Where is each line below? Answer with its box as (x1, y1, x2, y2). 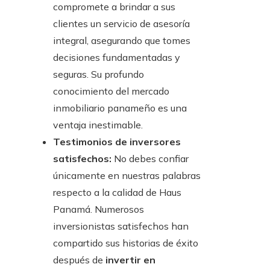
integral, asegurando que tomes (53, 34, 190, 46)
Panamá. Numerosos (53, 202, 144, 215)
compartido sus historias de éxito (53, 236, 198, 249)
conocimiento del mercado (53, 84, 169, 97)
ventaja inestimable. (53, 118, 143, 131)
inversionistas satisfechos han (53, 219, 189, 232)
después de (53, 253, 105, 266)
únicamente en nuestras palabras (53, 169, 201, 181)
